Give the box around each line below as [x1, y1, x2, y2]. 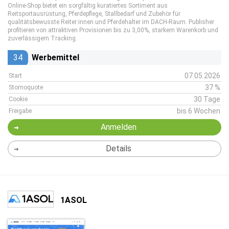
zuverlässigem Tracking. [8, 35, 77, 42]
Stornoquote [9, 84, 43, 91]
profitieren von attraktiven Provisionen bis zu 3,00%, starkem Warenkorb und [8, 27, 218, 34]
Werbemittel [32, 53, 79, 62]
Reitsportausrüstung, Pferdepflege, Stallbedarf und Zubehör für [8, 10, 180, 17]
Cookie [9, 96, 28, 103]
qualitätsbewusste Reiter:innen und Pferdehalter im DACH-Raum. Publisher [8, 18, 214, 26]
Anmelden [100, 122, 136, 132]
